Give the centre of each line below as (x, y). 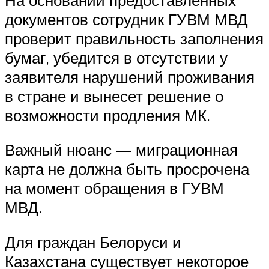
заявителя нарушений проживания (130, 77)
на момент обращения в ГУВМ (114, 188)
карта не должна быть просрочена (127, 169)
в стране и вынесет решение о (114, 96)
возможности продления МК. (107, 115)
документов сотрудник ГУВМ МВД (126, 19)
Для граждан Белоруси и (93, 242)
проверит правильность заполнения (134, 38)
